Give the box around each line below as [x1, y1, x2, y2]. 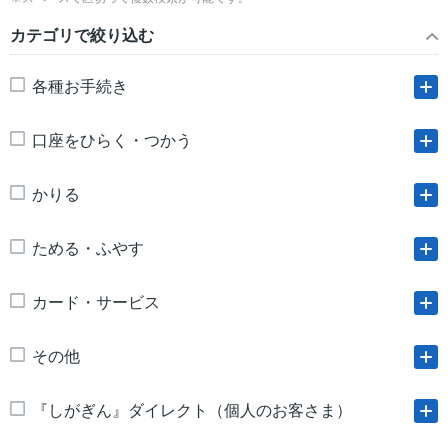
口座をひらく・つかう [32, 132, 192, 149]
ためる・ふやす [32, 240, 144, 257]
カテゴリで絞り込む [10, 27, 154, 44]
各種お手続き [32, 78, 128, 95]
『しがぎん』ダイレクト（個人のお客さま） [32, 402, 352, 419]
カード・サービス [32, 294, 160, 311]
